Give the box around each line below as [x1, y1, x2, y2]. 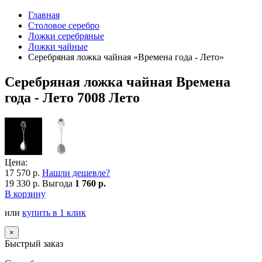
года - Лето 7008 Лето [5, 89, 140, 105]
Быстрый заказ [5, 238, 63, 249]
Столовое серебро [28, 20, 99, 30]
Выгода [42, 178, 75, 188]
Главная [28, 10, 60, 20]
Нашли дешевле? [42, 167, 110, 178]
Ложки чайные [28, 42, 88, 51]
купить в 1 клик [22, 207, 86, 218]
